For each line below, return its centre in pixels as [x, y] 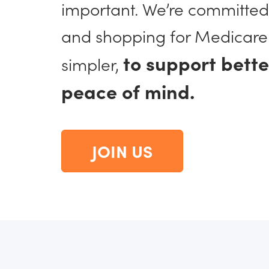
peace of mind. [128, 91]
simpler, [92, 64]
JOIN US [122, 151]
